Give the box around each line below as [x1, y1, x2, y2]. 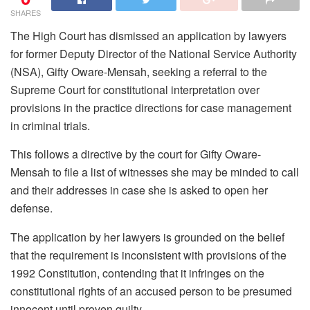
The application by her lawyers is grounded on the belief [10, 228, 284, 245]
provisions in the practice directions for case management [10, 99, 291, 116]
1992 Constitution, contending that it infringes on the [10, 264, 264, 281]
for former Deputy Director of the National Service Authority [10, 45, 297, 62]
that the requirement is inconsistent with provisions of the [10, 246, 286, 263]
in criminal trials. [10, 117, 90, 134]
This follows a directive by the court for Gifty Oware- [10, 145, 261, 162]
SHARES [10, 6, 41, 18]
